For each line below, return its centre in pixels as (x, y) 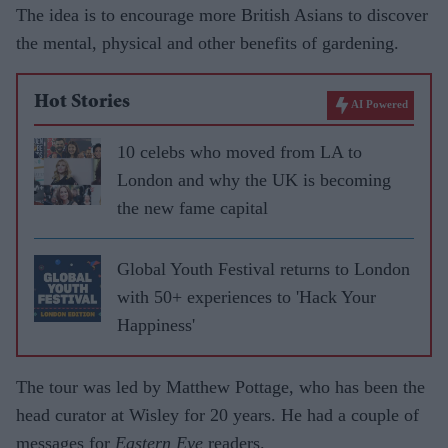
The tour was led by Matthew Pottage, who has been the (220, 386)
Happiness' (156, 324)
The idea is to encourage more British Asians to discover (222, 14)
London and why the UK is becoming (254, 179)
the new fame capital (192, 207)
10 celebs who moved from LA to (239, 151)
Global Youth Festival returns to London (263, 268)
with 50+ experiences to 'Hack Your (246, 296)
